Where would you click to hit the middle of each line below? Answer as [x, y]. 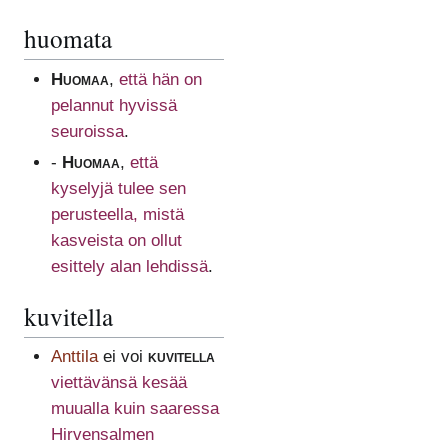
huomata [68, 38]
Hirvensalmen [102, 435]
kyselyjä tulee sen [118, 188]
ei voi [122, 357]
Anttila [74, 357]
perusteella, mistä [117, 214]
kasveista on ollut [116, 240]
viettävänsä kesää [118, 383]
